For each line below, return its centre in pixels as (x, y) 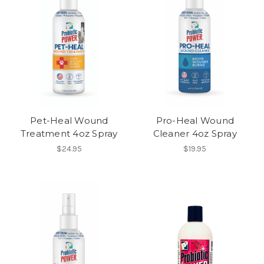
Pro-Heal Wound (195, 121)
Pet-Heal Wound (69, 121)
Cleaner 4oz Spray (195, 134)
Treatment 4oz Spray (69, 134)
